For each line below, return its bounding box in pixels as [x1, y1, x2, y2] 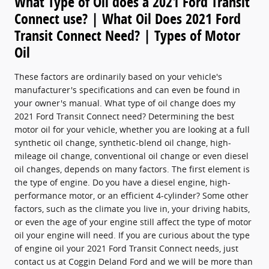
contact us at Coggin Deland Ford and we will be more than [14, 255, 253, 267]
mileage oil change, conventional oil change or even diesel [14, 150, 249, 162]
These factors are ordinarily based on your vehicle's [14, 70, 222, 82]
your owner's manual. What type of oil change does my [14, 97, 235, 109]
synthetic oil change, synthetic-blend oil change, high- [14, 136, 231, 148]
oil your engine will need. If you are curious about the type [14, 229, 250, 241]
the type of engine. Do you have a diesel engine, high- [14, 176, 231, 188]
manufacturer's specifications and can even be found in [14, 83, 240, 95]
